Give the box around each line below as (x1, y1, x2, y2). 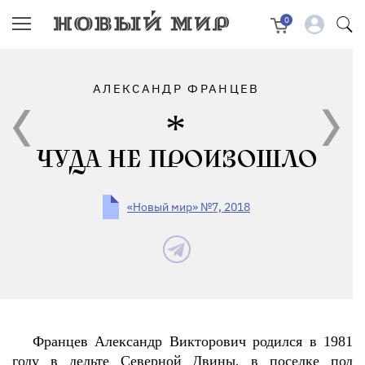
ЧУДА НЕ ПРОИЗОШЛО (36, 145, 317, 174)
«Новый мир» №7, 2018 (127, 200, 250, 214)
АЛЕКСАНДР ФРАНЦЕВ (93, 81, 260, 96)
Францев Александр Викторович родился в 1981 (32, 333, 353, 350)
